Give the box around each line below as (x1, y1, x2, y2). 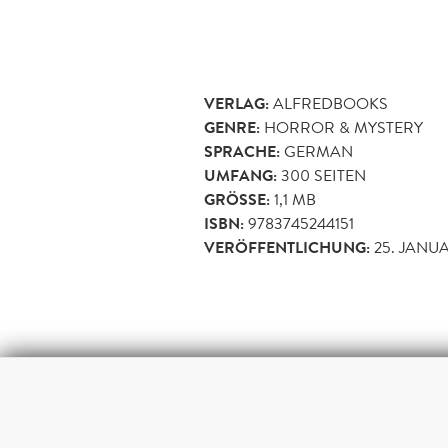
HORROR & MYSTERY (264, 115, 423, 139)
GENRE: (204, 115, 260, 140)
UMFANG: (204, 163, 277, 188)
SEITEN (310, 163, 366, 187)
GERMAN (284, 139, 353, 163)
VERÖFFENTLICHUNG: (204, 235, 370, 260)
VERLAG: (204, 91, 269, 116)
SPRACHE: (204, 139, 280, 164)
